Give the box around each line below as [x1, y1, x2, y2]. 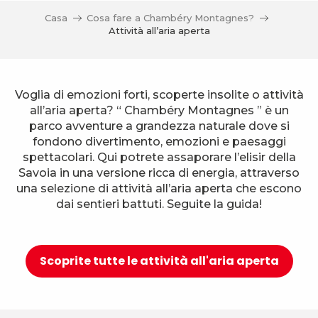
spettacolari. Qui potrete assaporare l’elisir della [22, 150, 296, 164]
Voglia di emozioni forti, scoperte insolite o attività [14, 88, 304, 102]
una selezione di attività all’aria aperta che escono [16, 182, 302, 195]
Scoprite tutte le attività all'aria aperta [39, 253, 279, 269]
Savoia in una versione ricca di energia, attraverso [18, 166, 300, 180]
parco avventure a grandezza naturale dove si [28, 119, 290, 133]
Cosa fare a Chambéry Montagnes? [87, 12, 254, 23]
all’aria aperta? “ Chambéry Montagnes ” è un [29, 104, 289, 117]
